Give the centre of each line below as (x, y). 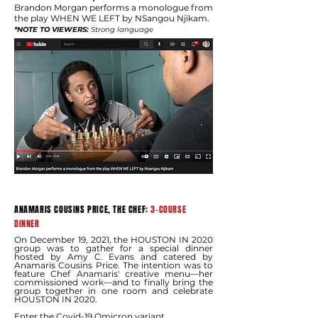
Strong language (122, 29)
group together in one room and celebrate (114, 291)
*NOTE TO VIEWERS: (53, 29)
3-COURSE (167, 209)
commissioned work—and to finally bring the (114, 282)
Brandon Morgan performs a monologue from (114, 7)
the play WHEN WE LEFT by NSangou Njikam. (113, 18)
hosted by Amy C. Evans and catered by (114, 257)
